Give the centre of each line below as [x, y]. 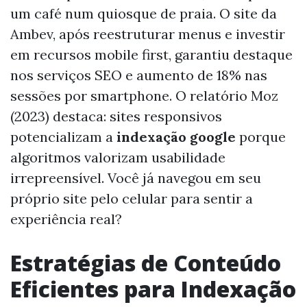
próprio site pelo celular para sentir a [132, 198]
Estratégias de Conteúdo [146, 262]
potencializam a [63, 136]
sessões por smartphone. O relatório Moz [144, 95]
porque [261, 136]
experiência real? [66, 219]
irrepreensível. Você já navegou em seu [136, 177]
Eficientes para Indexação [153, 288]
